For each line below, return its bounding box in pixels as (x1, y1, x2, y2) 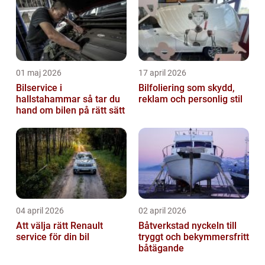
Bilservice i (16, 82, 62, 93)
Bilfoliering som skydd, (138, 82, 235, 93)
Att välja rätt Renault (16, 219, 103, 231)
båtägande (138, 242, 184, 254)
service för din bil (16, 231, 89, 243)
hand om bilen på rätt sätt (16, 104, 125, 116)
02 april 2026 (138, 205, 186, 215)
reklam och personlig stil (138, 93, 243, 105)
